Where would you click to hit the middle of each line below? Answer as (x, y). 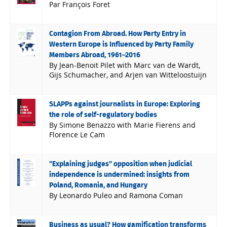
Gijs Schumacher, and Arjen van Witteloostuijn (128, 74)
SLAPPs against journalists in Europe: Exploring (125, 104)
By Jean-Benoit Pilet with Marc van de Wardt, (125, 65)
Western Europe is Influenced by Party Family (122, 44)
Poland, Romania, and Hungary (99, 185)
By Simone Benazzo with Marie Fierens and (123, 125)
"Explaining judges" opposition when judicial (121, 164)
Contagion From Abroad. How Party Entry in (118, 34)
